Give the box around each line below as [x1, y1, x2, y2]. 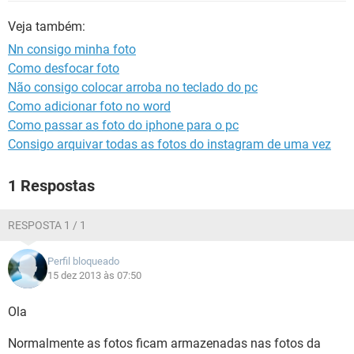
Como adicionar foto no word [8, 99, 171, 114]
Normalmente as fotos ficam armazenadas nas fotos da [8, 336, 321, 351]
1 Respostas [8, 176, 95, 195]
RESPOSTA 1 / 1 [8, 219, 86, 232]
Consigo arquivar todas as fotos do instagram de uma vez [8, 137, 331, 152]
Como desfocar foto [8, 61, 119, 76]
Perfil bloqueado [47, 255, 119, 267]
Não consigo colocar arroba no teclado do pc [8, 80, 258, 95]
